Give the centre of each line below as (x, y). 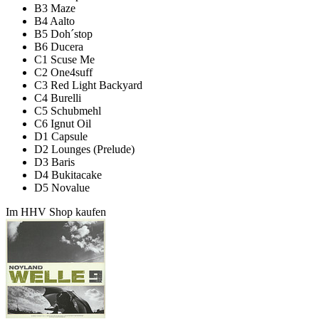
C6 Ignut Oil (63, 123)
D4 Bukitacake (68, 174)
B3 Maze (55, 8)
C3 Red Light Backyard (88, 85)
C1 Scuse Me (64, 59)
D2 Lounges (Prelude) (84, 149)
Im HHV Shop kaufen (56, 211)
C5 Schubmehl (68, 110)
